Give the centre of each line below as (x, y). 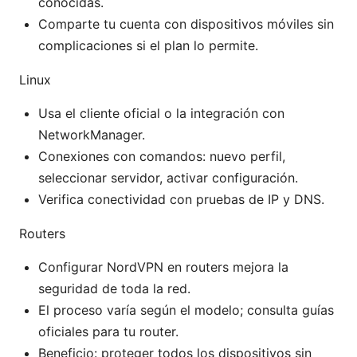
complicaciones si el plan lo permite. (148, 46)
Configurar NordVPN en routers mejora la (163, 267)
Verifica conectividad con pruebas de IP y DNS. (181, 200)
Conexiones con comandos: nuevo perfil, (162, 157)
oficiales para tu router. (108, 332)
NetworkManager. (92, 135)
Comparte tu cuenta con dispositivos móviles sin (186, 24)
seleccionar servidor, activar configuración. (168, 178)
